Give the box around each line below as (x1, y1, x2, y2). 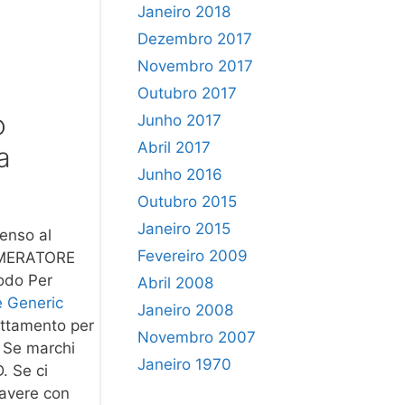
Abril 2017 (137, 137, 211, 156)
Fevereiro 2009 (137, 246, 248, 265)
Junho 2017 (137, 110, 221, 129)
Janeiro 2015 (137, 219, 231, 238)
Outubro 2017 (137, 83, 237, 102)
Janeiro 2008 (137, 300, 233, 319)
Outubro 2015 (137, 192, 237, 211)
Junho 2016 (137, 165, 222, 184)
